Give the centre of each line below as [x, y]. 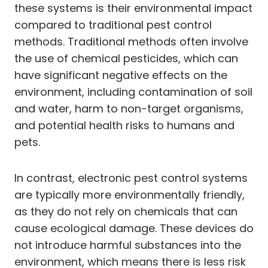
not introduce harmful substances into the [128, 245]
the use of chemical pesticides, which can [126, 58]
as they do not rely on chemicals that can [126, 211]
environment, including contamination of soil [133, 92]
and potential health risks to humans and [124, 125]
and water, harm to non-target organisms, [129, 108]
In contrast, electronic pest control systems [131, 178]
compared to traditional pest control [113, 25]
